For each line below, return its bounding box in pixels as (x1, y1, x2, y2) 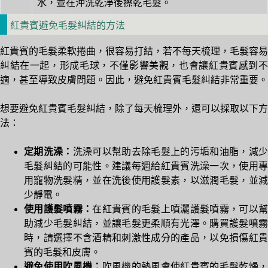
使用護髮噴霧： (24, 204, 93, 215)
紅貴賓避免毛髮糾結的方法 (10, 20, 125, 31)
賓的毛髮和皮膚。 (24, 247, 100, 258)
